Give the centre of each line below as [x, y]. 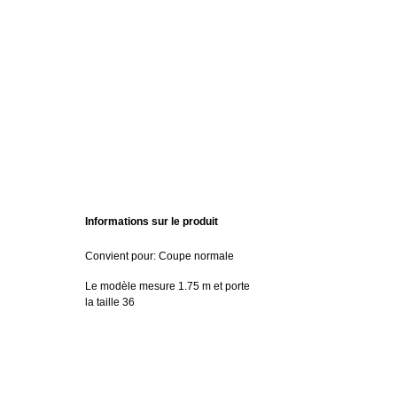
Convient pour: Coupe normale [160, 256]
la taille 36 [110, 302]
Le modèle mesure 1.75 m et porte [167, 286]
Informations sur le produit [152, 221]
